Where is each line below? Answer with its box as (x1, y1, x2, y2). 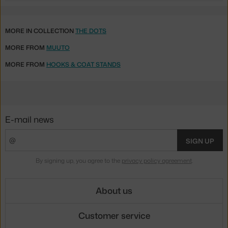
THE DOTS (75, 26, 106, 36)
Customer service (78, 209, 150, 222)
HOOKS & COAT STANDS (46, 60, 121, 69)
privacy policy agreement (121, 156, 192, 165)
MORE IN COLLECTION (5, 26, 75, 36)
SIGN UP (186, 136, 214, 146)
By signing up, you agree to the (35, 156, 122, 165)
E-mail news (5, 113, 54, 126)
